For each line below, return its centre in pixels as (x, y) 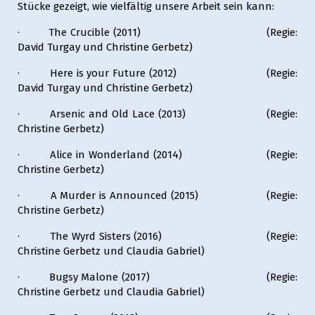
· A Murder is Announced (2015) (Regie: (157, 195)
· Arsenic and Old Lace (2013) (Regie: (157, 114)
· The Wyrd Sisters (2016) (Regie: (157, 236)
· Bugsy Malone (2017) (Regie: (157, 277)
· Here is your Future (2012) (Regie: (157, 73)
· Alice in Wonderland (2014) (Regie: (157, 155)
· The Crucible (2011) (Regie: (157, 32)
